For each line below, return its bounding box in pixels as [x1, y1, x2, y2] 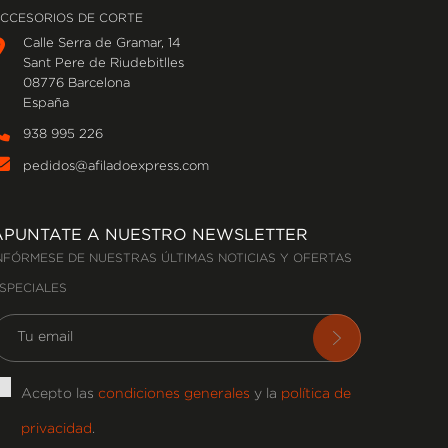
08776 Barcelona [23, 77, 130, 89]
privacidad [21, 422, 92, 435]
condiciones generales [98, 387, 250, 400]
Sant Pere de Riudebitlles [23, 57, 184, 69]
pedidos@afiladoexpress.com [23, 160, 209, 172]
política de [281, 387, 351, 400]
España [23, 97, 69, 109]
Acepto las [21, 387, 98, 400]
